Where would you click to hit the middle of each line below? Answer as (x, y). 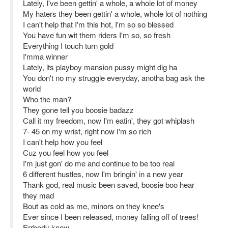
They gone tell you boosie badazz (78, 110)
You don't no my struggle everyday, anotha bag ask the (114, 78)
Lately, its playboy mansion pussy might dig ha (100, 67)
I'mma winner (45, 56)
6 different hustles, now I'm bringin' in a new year (103, 174)
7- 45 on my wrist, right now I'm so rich (87, 131)
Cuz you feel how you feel (66, 152)
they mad (38, 195)
